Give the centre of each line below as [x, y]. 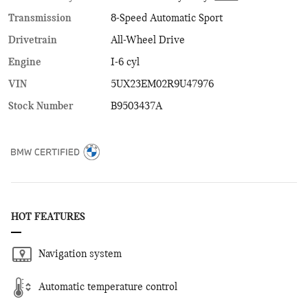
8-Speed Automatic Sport [167, 18]
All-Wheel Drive [148, 40]
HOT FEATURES [48, 217]
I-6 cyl [125, 62]
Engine [25, 62]
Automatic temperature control [108, 287]
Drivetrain [33, 40]
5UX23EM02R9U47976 [163, 84]
